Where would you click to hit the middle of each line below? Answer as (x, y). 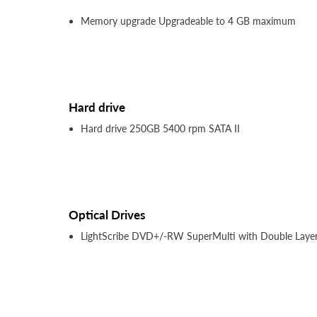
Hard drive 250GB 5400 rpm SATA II (160, 129)
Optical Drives (107, 215)
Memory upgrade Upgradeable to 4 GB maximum (188, 21)
